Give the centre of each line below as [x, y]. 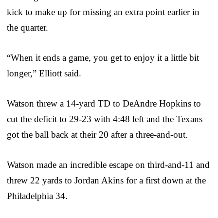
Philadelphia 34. [37, 196]
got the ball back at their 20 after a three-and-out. [97, 134]
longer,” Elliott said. [44, 73]
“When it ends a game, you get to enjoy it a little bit [103, 57]
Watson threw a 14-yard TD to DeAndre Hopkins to [104, 103]
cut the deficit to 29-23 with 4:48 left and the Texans [105, 119]
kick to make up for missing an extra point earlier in [103, 12]
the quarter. [27, 27]
